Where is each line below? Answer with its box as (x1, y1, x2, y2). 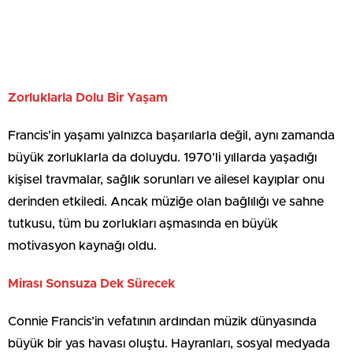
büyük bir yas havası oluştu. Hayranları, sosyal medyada (8, 337, 330, 350)
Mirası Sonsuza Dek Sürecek (8, 277, 175, 290)
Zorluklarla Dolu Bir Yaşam (8, 91, 168, 104)
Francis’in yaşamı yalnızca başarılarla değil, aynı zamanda (8, 129, 335, 142)
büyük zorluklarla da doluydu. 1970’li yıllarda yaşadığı (8, 151, 317, 164)
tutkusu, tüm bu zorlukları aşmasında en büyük (8, 217, 278, 230)
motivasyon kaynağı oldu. (8, 240, 157, 252)
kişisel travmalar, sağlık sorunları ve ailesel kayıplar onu (8, 173, 325, 186)
